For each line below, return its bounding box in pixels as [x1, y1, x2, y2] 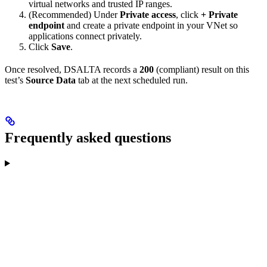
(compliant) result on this [154, 64, 249, 75]
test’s [5, 75, 26, 86]
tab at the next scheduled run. [76, 75, 188, 86]
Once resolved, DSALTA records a [5, 64, 139, 75]
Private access [120, 10, 176, 20]
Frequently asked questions [5, 130, 171, 146]
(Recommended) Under [29, 10, 120, 20]
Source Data [26, 75, 76, 86]
